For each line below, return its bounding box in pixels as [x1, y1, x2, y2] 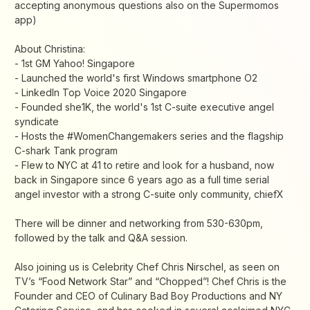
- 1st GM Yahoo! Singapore [15, 57, 135, 70]
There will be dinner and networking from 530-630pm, [15, 217, 263, 230]
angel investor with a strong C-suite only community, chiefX [15, 188, 284, 201]
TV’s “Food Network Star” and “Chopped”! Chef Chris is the [15, 275, 286, 288]
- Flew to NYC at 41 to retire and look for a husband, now [15, 159, 274, 172]
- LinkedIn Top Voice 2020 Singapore [15, 86, 187, 99]
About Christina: [15, 43, 85, 55]
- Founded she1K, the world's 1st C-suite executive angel [15, 101, 274, 113]
